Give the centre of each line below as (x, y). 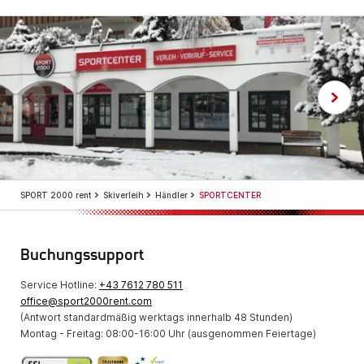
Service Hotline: (60, 284)
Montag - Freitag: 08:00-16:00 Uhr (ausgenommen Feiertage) (168, 333)
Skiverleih (123, 195)
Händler (171, 195)
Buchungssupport (82, 257)
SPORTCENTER (230, 195)
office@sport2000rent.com (86, 301)
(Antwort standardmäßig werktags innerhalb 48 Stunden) (156, 317)
